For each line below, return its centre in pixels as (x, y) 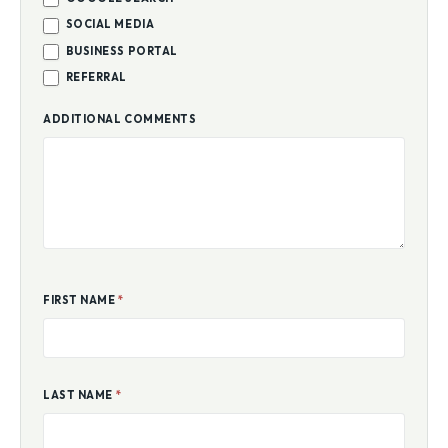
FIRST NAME (81, 302)
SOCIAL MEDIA (109, 26)
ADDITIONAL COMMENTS (120, 121)
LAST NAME (79, 397)
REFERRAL (95, 78)
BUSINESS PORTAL (120, 52)
